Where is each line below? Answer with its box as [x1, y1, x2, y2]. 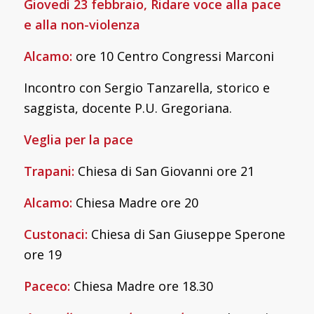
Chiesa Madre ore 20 [75, 193, 198, 211]
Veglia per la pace [23, 130, 133, 148]
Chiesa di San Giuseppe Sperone [90, 225, 285, 243]
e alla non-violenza [23, 15, 140, 33]
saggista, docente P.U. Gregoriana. [23, 99, 232, 116]
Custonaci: [23, 225, 91, 243]
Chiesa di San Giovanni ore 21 [77, 162, 254, 179]
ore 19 [23, 245, 62, 263]
